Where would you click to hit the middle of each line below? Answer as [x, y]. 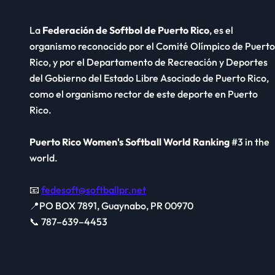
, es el [221, 30]
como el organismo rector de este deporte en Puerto [144, 94]
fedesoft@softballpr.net [94, 189]
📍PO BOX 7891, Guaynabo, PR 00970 [111, 205]
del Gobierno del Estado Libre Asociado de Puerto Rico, [149, 78]
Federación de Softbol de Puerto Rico [126, 30]
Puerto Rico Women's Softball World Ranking [130, 141]
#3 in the [250, 141]
